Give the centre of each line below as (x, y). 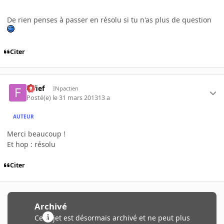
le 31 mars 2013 (75, 97)
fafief (36, 88)
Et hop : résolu (31, 144)
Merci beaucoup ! (36, 133)
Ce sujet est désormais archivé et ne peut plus (112, 217)
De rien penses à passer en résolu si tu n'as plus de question (109, 19)
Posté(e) (40, 97)
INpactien (65, 88)
